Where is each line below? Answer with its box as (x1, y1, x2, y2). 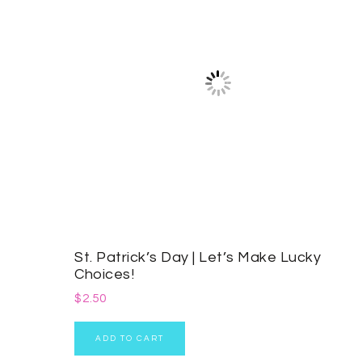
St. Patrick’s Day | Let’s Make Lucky (74, 250, 321, 266)
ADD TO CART (95, 335, 164, 343)
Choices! (74, 267, 134, 283)
